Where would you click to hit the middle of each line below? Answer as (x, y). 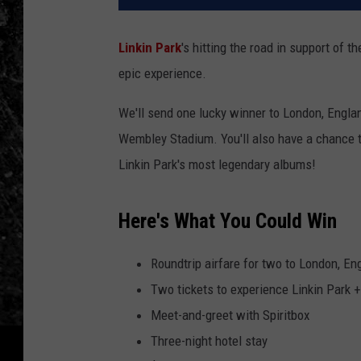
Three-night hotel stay (209, 341)
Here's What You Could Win (228, 221)
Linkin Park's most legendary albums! (217, 165)
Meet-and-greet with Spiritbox (230, 315)
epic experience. (162, 74)
